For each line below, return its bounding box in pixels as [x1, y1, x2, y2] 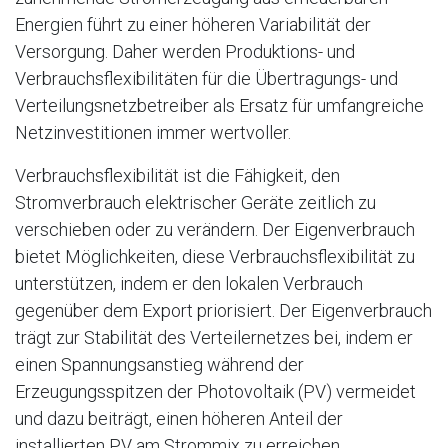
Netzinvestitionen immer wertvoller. [15, 121, 291, 143]
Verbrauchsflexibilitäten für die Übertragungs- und [15, 67, 398, 89]
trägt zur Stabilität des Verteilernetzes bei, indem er [15, 326, 413, 348]
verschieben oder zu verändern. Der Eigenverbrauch [15, 218, 415, 240]
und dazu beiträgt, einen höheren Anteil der [15, 407, 343, 429]
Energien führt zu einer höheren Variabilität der [15, 13, 371, 35]
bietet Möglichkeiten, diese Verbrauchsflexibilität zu [15, 245, 415, 267]
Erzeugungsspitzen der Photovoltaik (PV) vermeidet [15, 380, 416, 402]
